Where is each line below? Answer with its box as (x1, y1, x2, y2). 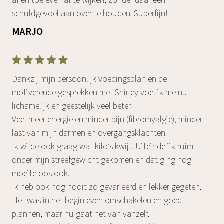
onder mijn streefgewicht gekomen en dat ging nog (12, 153, 191, 166)
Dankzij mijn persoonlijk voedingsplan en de (12, 72, 167, 85)
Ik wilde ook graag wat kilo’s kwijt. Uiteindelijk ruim (12, 140, 193, 153)
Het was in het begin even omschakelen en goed (12, 194, 182, 207)
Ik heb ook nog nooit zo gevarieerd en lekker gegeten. (12, 180, 201, 193)
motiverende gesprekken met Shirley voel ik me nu (12, 86, 187, 99)
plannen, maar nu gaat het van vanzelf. (12, 207, 149, 220)
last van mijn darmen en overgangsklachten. (12, 126, 167, 139)
